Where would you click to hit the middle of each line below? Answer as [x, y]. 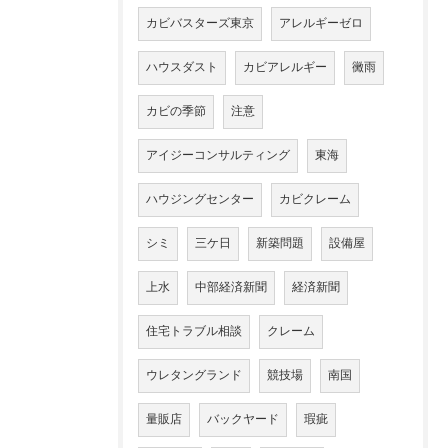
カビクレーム [315, 200]
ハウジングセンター [200, 200]
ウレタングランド [194, 376]
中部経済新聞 [231, 288]
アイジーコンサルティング [218, 156]
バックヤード [243, 420]
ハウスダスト [182, 68]
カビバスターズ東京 [200, 24]
